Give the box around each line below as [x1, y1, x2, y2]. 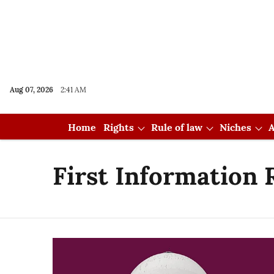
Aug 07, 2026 [10, 85, 53, 94]
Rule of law [150, 121, 202, 133]
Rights [103, 121, 134, 133]
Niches [219, 121, 251, 133]
